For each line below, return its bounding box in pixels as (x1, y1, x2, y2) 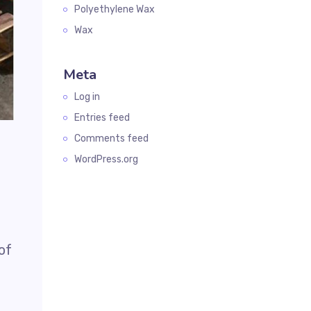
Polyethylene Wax (74, 3, 155, 15)
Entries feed (74, 112, 130, 124)
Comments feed (74, 133, 149, 144)
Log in (74, 91, 100, 103)
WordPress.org (74, 153, 138, 165)
